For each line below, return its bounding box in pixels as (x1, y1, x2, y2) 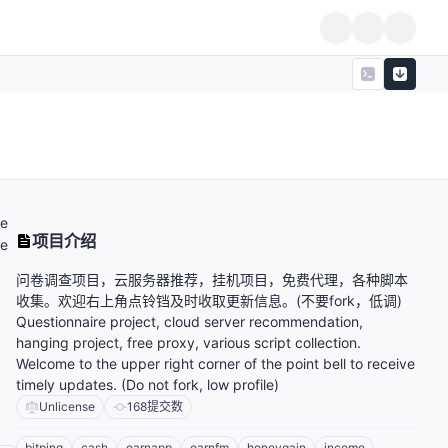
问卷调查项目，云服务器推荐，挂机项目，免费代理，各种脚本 (16, 271, 408, 289)
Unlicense (39, 399, 95, 415)
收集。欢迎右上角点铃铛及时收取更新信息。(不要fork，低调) (16, 292, 402, 310)
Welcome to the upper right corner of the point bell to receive (16, 355, 415, 373)
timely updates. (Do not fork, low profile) (16, 376, 279, 394)
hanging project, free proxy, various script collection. (16, 334, 361, 352)
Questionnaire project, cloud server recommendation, (16, 313, 363, 331)
